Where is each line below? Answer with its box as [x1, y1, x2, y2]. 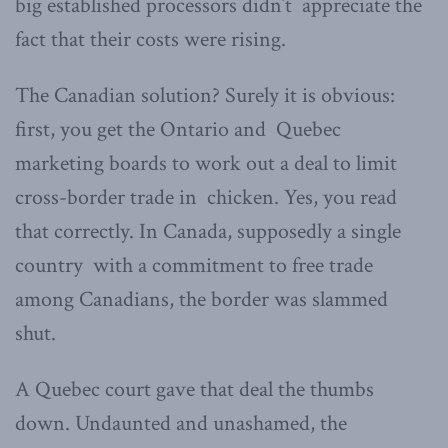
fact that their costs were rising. [15, 24, 286, 54]
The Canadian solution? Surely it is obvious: [15, 80, 395, 110]
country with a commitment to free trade [15, 250, 373, 280]
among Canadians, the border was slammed [15, 284, 393, 314]
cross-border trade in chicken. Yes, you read [15, 182, 397, 212]
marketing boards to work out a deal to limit [15, 148, 397, 178]
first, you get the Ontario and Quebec [15, 114, 341, 144]
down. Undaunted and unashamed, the [15, 408, 352, 438]
